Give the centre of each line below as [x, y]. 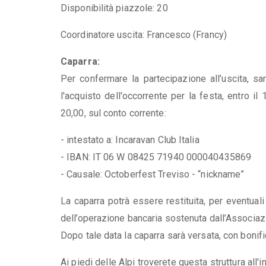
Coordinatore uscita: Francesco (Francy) [144, 34]
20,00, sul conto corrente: [113, 113]
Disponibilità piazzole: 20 [114, 8]
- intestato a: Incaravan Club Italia [130, 140]
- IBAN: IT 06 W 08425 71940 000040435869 [156, 157]
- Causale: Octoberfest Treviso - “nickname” [153, 174]
